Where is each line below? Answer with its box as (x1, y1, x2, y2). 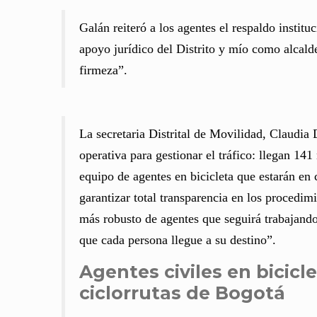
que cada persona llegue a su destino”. (79, 233, 276, 248)
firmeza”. (79, 63, 127, 78)
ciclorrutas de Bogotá (79, 282, 285, 304)
